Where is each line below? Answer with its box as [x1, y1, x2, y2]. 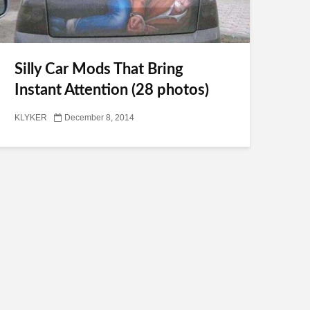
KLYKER [15, 113, 47, 122]
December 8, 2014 [64, 113, 134, 122]
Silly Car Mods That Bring [15, 62, 183, 77]
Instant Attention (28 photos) [15, 82, 209, 98]
